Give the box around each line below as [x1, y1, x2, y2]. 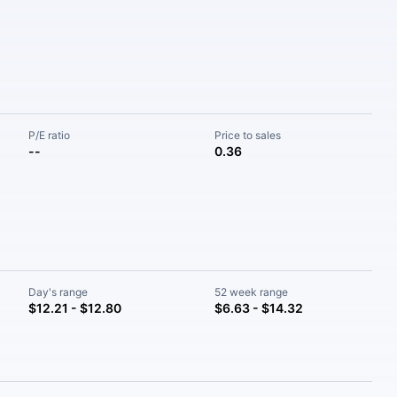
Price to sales [214, 128, 281, 142]
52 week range [214, 285, 288, 299]
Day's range [28, 285, 89, 299]
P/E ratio [28, 128, 71, 142]
